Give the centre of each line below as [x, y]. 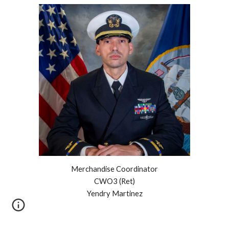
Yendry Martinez [114, 193]
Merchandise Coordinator [114, 169]
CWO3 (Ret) [114, 181]
